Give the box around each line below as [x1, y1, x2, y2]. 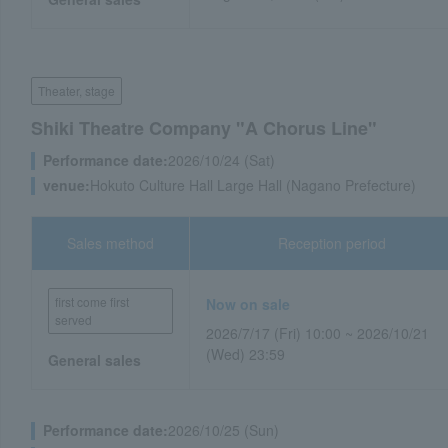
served [55, 311, 92, 328]
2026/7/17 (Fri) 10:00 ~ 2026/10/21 [206, 323, 430, 343]
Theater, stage [38, 82, 115, 99]
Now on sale [206, 294, 291, 314]
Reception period [278, 233, 387, 253]
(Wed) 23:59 [206, 344, 286, 364]
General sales [48, 350, 141, 370]
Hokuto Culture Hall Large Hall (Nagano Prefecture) [90, 175, 416, 195]
